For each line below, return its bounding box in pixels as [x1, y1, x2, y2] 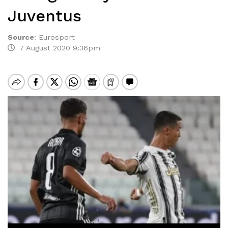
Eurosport [39, 33, 75, 41]
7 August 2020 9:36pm [15, 44, 100, 52]
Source [8, 33, 34, 41]
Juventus [8, 6, 81, 25]
